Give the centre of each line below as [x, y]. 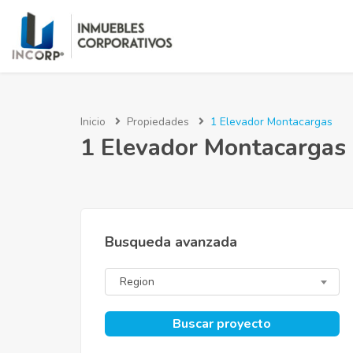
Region [137, 282]
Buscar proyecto [222, 324]
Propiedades [158, 122]
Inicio [93, 122]
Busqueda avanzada [171, 242]
